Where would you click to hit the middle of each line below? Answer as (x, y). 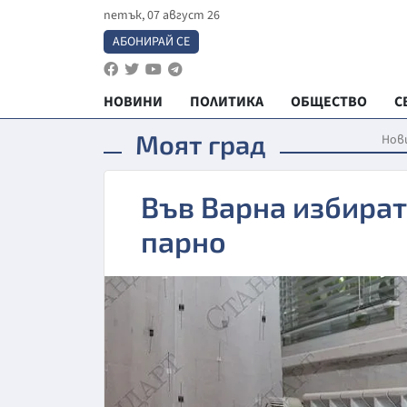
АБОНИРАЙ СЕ (151, 42)
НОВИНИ (133, 102)
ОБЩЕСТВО (329, 102)
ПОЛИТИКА (227, 102)
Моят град (201, 144)
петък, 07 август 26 (162, 15)
